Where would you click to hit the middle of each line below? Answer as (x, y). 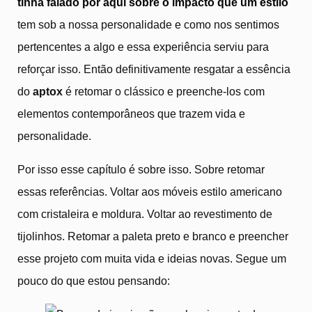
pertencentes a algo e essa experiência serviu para (143, 47)
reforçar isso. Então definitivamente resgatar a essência (154, 69)
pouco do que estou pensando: (94, 281)
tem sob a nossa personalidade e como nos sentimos (148, 24)
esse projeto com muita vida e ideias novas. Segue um (152, 258)
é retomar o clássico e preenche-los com (165, 91)
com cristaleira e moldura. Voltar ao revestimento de (145, 214)
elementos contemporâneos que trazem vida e (131, 114)
